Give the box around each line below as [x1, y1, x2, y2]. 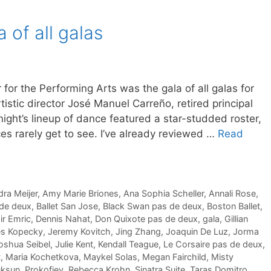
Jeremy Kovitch [48, 226, 111, 237]
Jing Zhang [116, 226, 161, 237]
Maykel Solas [83, 252, 137, 263]
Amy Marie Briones [42, 188, 119, 199]
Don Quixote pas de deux [95, 214, 198, 224]
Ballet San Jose [36, 201, 98, 212]
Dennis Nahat [36, 214, 90, 224]
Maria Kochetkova [5, 252, 79, 263]
